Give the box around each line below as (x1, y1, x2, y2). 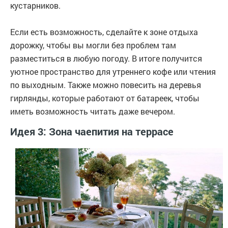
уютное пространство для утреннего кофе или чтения (10, 66, 216, 77)
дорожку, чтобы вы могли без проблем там (10, 39, 176, 50)
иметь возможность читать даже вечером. (10, 105, 175, 117)
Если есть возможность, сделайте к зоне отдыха (10, 26, 198, 37)
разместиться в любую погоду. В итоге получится (10, 52, 202, 64)
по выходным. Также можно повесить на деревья (10, 79, 201, 90)
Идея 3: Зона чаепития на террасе (10, 124, 174, 138)
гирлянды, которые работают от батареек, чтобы (10, 92, 199, 103)
